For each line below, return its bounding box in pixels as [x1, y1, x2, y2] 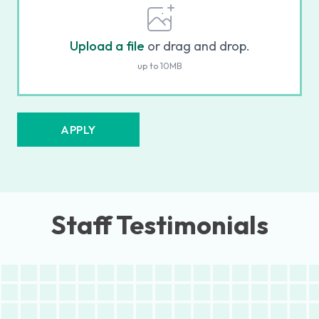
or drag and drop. [144, 38, 250, 54]
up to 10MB [137, 60, 182, 71]
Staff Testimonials [51, 209, 268, 241]
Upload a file [69, 38, 145, 54]
